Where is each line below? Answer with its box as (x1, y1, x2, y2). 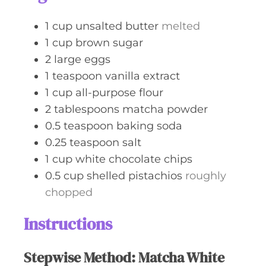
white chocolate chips (75, 153, 192, 166)
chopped (45, 186, 93, 199)
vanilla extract (105, 69, 180, 83)
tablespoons (54, 103, 119, 116)
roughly (185, 169, 226, 182)
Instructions (24, 213, 112, 235)
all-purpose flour (75, 86, 163, 99)
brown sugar (75, 36, 143, 49)
